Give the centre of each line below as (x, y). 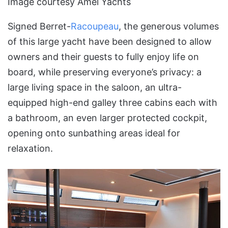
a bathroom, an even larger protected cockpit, (107, 118)
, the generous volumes (169, 26)
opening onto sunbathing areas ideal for (94, 133)
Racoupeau (95, 26)
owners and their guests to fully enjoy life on (103, 56)
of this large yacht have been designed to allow (110, 41)
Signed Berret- (39, 26)
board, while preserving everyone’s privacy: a (105, 72)
